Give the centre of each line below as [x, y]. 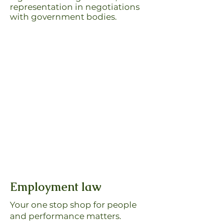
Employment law [55, 187]
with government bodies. [63, 17]
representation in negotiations [75, 7]
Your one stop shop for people [73, 205]
